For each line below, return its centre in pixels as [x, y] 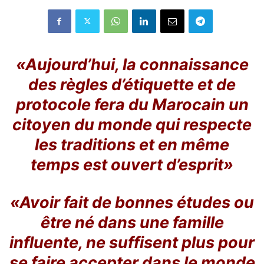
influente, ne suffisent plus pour [132, 242]
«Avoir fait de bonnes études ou [132, 202]
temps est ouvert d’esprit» [132, 164]
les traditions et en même [132, 144]
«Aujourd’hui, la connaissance [132, 64]
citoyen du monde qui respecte [132, 124]
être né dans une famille [132, 222]
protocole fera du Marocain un [132, 104]
